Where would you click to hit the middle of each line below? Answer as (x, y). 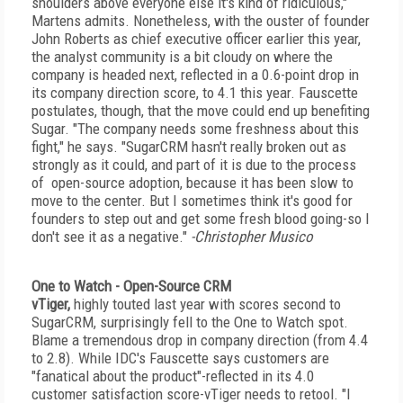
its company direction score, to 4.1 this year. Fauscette (195, 93)
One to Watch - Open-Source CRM (131, 286)
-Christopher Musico (252, 237)
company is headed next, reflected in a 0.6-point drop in (195, 75)
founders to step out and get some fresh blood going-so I (201, 219)
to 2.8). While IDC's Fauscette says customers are (180, 358)
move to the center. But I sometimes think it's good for (192, 201)
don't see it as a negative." (111, 237)
